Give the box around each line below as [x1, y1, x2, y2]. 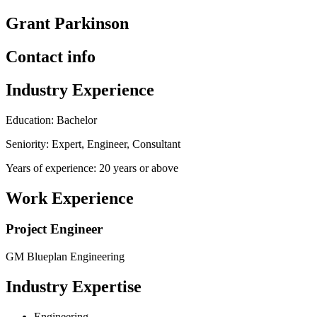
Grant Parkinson [6, 13, 129, 33]
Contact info [6, 47, 96, 66]
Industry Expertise [6, 277, 142, 296]
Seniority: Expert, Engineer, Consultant [6, 137, 180, 150]
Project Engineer [6, 221, 103, 237]
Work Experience [6, 188, 134, 207]
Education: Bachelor [6, 113, 97, 126]
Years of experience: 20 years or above [6, 161, 178, 174]
